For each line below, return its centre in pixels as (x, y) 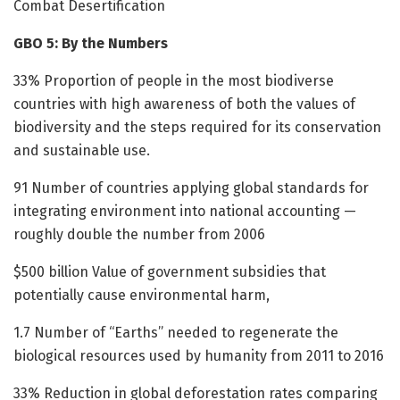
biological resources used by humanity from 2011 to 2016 (199, 356)
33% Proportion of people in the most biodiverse (174, 81)
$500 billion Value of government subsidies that (170, 272)
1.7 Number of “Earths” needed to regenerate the (176, 333)
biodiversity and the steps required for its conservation (197, 128)
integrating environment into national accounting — (185, 212)
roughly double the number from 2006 (139, 235)
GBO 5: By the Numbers (91, 44)
